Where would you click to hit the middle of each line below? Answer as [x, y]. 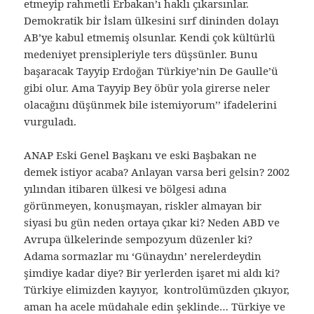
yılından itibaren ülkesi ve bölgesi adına [125, 189]
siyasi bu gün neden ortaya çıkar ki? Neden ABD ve [152, 223]
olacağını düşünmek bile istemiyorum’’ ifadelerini [151, 105]
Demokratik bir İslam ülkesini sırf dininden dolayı [152, 21]
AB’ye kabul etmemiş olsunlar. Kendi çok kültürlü [150, 37]
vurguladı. [50, 122]
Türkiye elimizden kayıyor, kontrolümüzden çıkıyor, [157, 290]
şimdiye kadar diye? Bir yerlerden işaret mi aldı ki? [152, 273]
